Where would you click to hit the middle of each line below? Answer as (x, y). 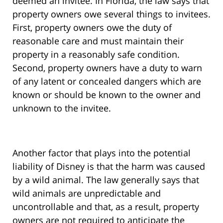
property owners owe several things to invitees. (111, 14)
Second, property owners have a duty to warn (107, 68)
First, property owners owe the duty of (92, 28)
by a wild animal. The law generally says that (106, 180)
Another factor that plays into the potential (102, 153)
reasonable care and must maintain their (98, 41)
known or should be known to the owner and (107, 95)
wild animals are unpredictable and (87, 193)
